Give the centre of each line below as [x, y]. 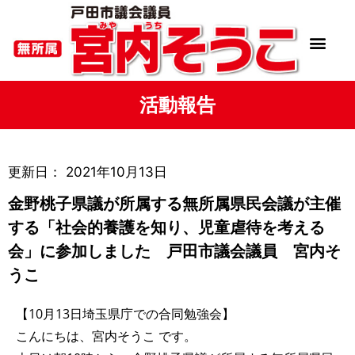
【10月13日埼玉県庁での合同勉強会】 [125, 314]
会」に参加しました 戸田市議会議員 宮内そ [174, 251]
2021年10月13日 [116, 172]
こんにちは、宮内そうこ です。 [106, 336]
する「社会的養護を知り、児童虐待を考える [166, 227]
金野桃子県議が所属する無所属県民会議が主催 [174, 204]
